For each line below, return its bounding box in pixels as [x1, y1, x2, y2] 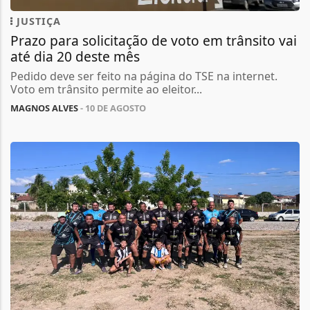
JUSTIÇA [13, 14, 61, 28]
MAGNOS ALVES [10, 101, 78, 114]
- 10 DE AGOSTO [78, 101, 146, 114]
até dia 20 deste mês [10, 46, 140, 66]
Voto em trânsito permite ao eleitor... [10, 81, 202, 97]
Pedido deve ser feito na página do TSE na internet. [10, 68, 277, 84]
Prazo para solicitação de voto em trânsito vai [10, 30, 297, 50]
